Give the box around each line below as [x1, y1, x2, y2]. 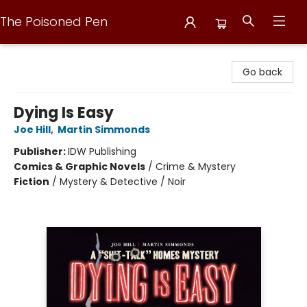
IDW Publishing [68, 145, 136, 158]
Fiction [14, 175, 49, 188]
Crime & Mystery [156, 160, 236, 173]
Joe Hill [14, 123, 51, 136]
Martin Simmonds [58, 123, 150, 136]
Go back [243, 65, 282, 79]
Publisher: [14, 145, 68, 158]
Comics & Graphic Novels [14, 160, 145, 173]
